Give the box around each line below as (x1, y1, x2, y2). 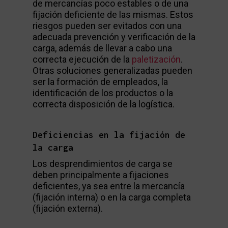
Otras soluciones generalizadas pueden (33, 65, 192, 76)
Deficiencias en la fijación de (33, 130, 185, 140)
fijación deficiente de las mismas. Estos (33, 9, 193, 20)
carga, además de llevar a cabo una (33, 43, 172, 53)
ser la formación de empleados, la (33, 76, 168, 87)
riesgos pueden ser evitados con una (33, 20, 182, 31)
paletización (132, 54, 181, 65)
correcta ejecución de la (33, 54, 132, 65)
